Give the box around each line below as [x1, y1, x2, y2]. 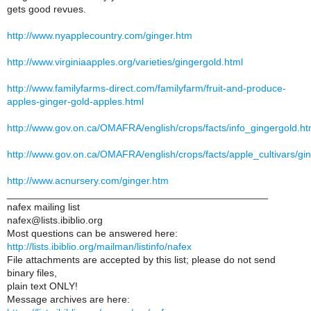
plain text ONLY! [7, 280, 78, 292]
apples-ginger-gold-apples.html [7, 96, 144, 107]
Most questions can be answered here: [7, 228, 178, 239]
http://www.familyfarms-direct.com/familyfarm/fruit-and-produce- [7, 83, 286, 94]
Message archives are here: [7, 294, 130, 305]
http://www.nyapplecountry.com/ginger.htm [7, 30, 192, 41]
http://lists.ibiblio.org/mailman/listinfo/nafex [7, 241, 192, 252]
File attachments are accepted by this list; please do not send [7, 254, 276, 265]
